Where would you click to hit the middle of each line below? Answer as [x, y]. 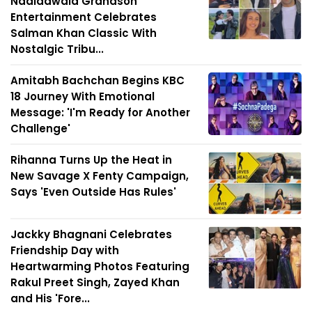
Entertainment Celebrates [84, 17]
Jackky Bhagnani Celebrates [91, 235]
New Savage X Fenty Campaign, [100, 176]
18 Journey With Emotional [83, 97]
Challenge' [40, 129]
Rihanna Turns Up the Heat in [91, 160]
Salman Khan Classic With [84, 33]
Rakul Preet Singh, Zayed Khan [95, 283]
